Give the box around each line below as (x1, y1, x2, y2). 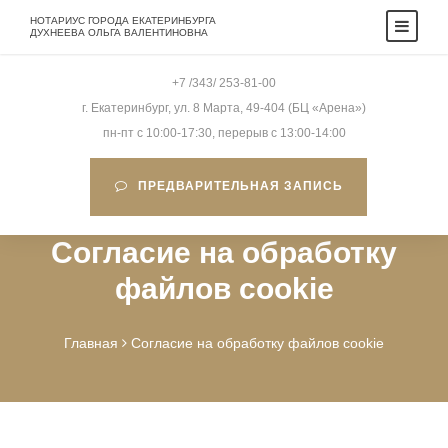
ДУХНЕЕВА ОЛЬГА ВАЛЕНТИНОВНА (30, 27, 208, 38)
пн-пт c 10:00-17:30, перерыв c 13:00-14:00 (102, 126, 346, 140)
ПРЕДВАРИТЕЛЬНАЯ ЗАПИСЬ (137, 179, 343, 193)
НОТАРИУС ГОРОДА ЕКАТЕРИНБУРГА (30, 15, 216, 26)
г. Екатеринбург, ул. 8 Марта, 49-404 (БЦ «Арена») (82, 101, 366, 115)
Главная (64, 335, 118, 351)
